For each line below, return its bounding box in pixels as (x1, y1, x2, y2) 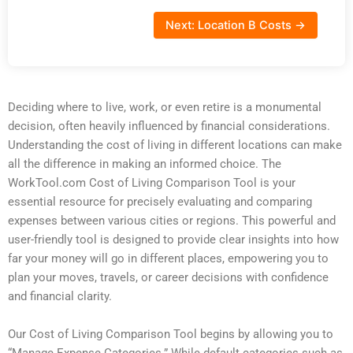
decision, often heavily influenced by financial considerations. (8, 119, 330, 134)
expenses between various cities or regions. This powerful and (8, 214, 336, 229)
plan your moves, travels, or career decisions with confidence (8, 270, 329, 285)
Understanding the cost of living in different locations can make (8, 138, 342, 153)
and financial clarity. (8, 289, 112, 304)
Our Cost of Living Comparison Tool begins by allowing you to (8, 326, 333, 341)
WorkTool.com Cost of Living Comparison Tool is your (8, 176, 295, 191)
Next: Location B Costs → (165, 18, 306, 33)
